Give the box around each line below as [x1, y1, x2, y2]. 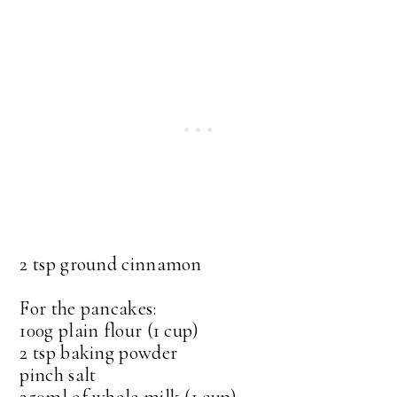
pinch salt [19, 363, 97, 387]
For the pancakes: [19, 297, 157, 321]
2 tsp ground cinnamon [19, 253, 202, 276]
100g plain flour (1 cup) [19, 319, 199, 343]
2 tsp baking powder [19, 341, 178, 365]
